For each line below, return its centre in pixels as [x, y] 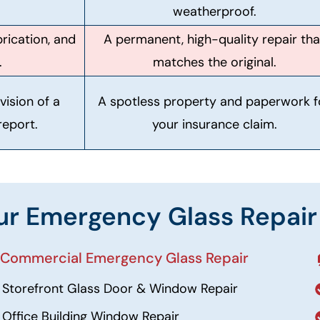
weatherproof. [214, 11]
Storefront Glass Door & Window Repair [120, 289]
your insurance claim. [214, 124]
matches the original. [214, 62]
